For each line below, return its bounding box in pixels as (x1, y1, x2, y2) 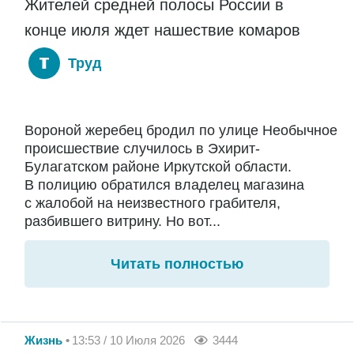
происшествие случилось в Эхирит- (24, 141, 260, 157)
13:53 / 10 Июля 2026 (72, 333, 185, 347)
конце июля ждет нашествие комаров (24, 21, 300, 40)
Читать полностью (111, 256, 243, 273)
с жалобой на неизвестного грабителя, (24, 195, 281, 212)
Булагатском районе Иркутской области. (24, 159, 292, 175)
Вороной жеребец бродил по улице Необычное (24, 122, 337, 139)
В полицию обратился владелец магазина (24, 177, 304, 194)
